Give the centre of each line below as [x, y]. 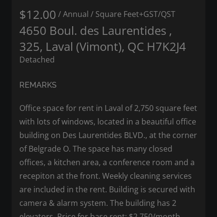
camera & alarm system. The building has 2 [98, 203]
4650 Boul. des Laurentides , [96, 30]
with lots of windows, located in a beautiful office [108, 121]
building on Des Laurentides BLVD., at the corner [108, 135]
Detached [37, 59]
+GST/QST [157, 14]
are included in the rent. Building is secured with [107, 189]
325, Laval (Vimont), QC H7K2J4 [103, 46]
